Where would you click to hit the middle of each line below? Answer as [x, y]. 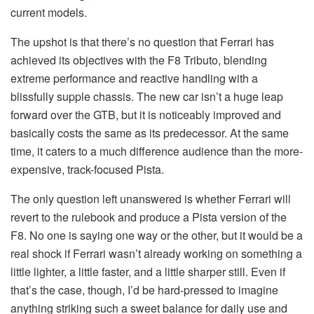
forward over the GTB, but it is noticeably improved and [146, 114]
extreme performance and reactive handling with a [134, 78]
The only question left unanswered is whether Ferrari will [151, 198]
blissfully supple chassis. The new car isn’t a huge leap [147, 96]
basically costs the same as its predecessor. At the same [150, 132]
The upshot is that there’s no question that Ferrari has [142, 41]
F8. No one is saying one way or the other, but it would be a [157, 235]
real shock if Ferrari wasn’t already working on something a [156, 253]
